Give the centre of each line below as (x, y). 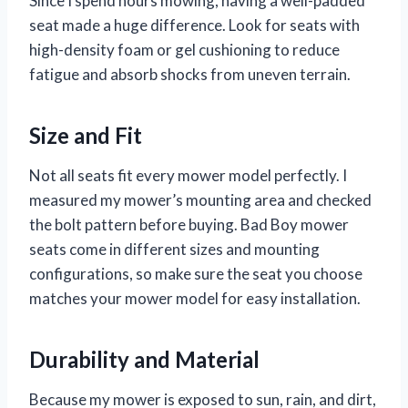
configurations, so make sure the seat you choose (196, 273)
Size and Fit (86, 135)
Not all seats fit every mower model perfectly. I (188, 175)
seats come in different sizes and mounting (174, 249)
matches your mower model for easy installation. (195, 298)
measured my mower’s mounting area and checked (200, 199)
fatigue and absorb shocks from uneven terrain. (190, 74)
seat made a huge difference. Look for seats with (194, 25)
